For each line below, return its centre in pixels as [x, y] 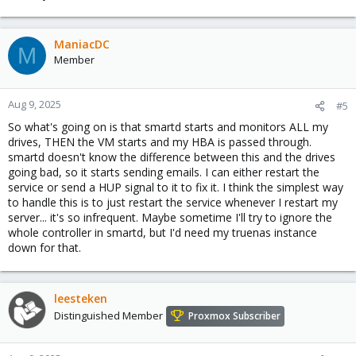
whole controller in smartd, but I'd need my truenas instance [163, 232]
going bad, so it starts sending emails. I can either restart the [164, 172]
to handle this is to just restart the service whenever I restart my [173, 202]
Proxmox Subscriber [234, 316]
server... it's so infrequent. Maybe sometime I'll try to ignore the [170, 217]
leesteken [81, 298]
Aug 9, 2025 [35, 104]
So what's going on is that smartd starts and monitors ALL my [168, 127]
